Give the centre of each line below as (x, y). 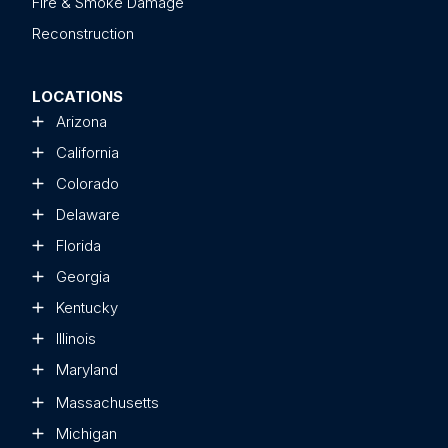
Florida (78, 246)
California (87, 153)
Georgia (83, 277)
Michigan (86, 434)
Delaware (88, 215)
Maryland (87, 370)
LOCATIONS (77, 97)
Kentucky (87, 308)
